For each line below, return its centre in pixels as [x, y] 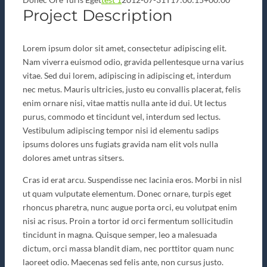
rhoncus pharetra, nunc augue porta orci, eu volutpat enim [130, 207]
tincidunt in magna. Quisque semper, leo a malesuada [120, 235]
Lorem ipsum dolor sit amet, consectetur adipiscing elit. [125, 48]
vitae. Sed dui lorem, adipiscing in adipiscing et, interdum [127, 75]
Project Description [98, 15]
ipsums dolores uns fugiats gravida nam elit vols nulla [120, 144]
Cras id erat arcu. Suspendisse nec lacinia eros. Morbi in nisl [132, 180]
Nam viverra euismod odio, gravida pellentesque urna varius [133, 62]
